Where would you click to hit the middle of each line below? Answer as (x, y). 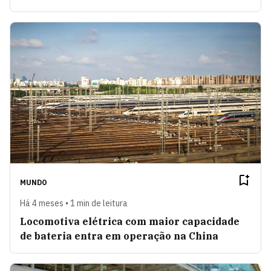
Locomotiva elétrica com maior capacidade (130, 221)
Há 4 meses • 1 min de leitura (74, 203)
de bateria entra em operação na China (119, 236)
